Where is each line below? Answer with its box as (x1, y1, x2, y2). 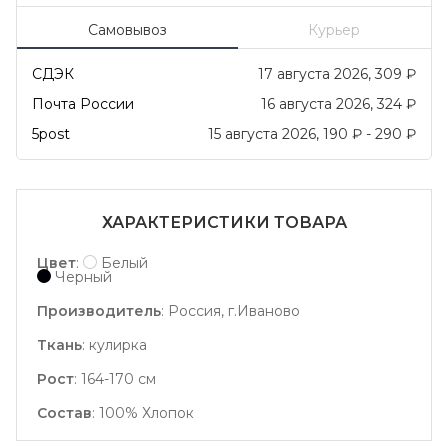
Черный (54, 268, 112, 287)
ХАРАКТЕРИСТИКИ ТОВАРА (101, 213, 347, 233)
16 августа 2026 (261, 95, 370, 114)
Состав (37, 404, 92, 423)
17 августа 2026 (258, 65, 368, 84)
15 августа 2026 (208, 125, 316, 144)
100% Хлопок (99, 404, 194, 423)
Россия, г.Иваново (168, 302, 300, 321)
